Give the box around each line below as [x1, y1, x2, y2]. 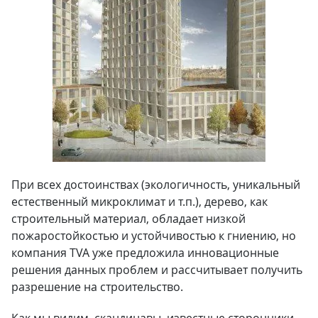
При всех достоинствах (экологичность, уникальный [11, 177, 300, 192]
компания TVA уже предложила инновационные [11, 245, 279, 261]
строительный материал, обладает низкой [11, 211, 246, 226]
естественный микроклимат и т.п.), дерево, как [11, 194, 268, 209]
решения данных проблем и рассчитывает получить [11, 262, 302, 278]
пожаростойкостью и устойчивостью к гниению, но [11, 228, 296, 243]
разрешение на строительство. [11, 279, 183, 295]
